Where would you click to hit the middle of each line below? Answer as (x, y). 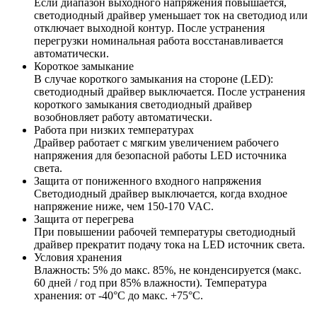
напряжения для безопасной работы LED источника (160, 155)
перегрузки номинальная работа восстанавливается (158, 40)
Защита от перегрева (84, 219)
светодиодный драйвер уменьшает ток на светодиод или (171, 15)
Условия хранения (78, 257)
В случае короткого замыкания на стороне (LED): (154, 79)
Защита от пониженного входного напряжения (148, 180)
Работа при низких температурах (114, 129)
